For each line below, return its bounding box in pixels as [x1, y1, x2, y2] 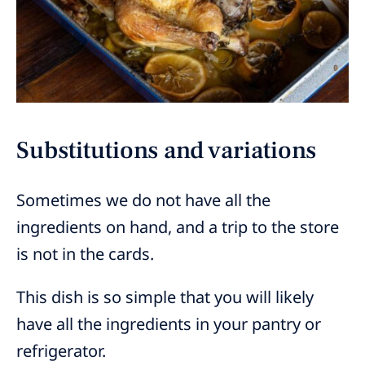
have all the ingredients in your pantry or [16, 313, 321, 336]
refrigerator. [16, 340, 106, 363]
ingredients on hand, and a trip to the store [16, 216, 339, 239]
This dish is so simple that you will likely [16, 286, 314, 309]
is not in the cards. [16, 243, 154, 266]
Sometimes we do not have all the [16, 189, 270, 212]
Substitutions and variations [16, 134, 316, 167]
